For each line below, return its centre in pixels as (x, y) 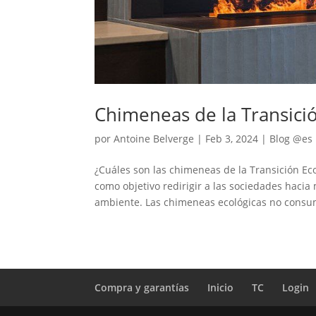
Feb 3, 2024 (232, 138)
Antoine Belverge (154, 138)
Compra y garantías (142, 287)
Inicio (221, 287)
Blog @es (291, 138)
